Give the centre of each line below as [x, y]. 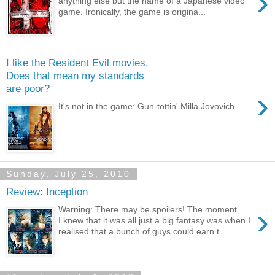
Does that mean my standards [75, 76]
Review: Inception [47, 192]
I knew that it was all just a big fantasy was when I [155, 220]
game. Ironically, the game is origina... [132, 12]
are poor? [28, 89]
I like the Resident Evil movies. [77, 63]
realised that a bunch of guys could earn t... [143, 231]
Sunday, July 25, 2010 [68, 174]
